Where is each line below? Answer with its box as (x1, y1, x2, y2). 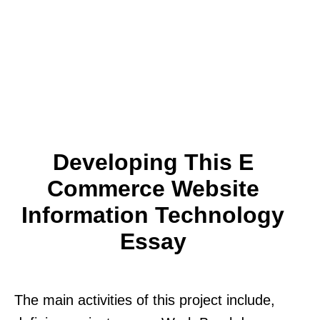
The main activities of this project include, (14, 291, 275, 308)
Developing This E (52, 149, 254, 175)
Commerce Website (46, 175, 259, 201)
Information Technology (21, 201, 284, 228)
